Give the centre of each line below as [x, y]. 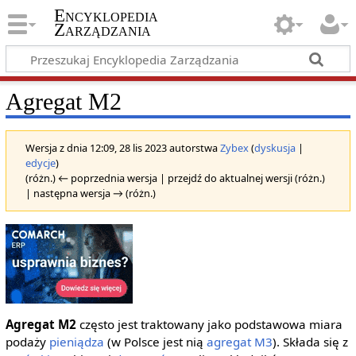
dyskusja [275, 147]
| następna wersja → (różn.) [90, 193]
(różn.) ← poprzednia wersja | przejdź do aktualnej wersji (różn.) [175, 178]
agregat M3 [239, 342]
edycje [40, 163]
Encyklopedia [106, 16]
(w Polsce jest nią [155, 342]
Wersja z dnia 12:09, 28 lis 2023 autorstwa [122, 147]
